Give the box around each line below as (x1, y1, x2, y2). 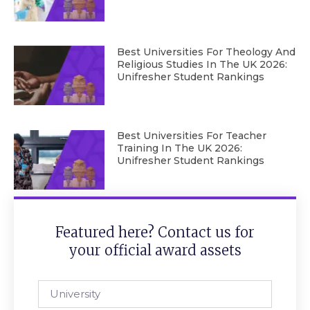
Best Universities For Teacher (116, 129, 266, 143)
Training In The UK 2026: (116, 142, 242, 155)
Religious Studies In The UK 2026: (116, 58, 287, 71)
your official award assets (69, 241, 241, 259)
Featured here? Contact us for (55, 223, 255, 241)
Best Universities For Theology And (116, 46, 295, 59)
